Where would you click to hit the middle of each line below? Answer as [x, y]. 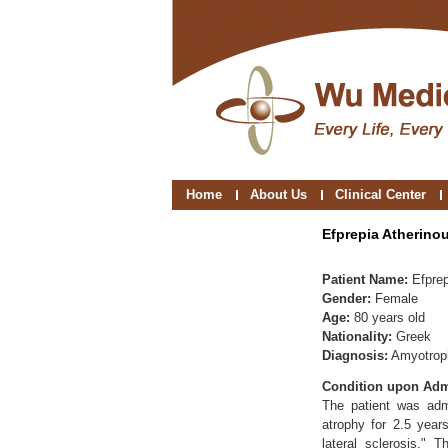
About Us [278, 194]
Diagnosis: [355, 355]
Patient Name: [367, 279]
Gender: [346, 298]
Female [394, 298]
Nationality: [357, 336]
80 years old [389, 317]
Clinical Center [380, 194]
